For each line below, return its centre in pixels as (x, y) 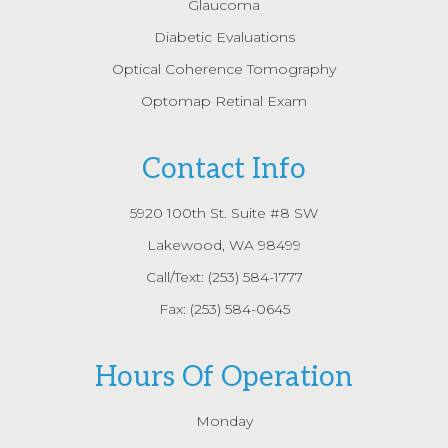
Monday (224, 420)
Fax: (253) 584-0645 (224, 308)
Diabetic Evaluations (224, 36)
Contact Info (224, 169)
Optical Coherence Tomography (224, 68)
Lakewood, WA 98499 (224, 244)
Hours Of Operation (224, 377)
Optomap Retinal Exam (224, 100)
